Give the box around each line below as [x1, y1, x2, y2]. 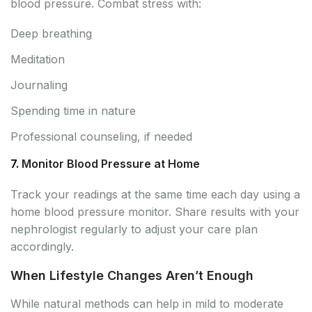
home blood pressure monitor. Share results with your [10, 204, 299, 219]
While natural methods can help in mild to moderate [10, 296, 283, 311]
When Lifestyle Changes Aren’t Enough [10, 267, 253, 283]
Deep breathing [10, 26, 92, 40]
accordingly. [10, 239, 74, 253]
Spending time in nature [10, 103, 136, 118]
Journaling [10, 77, 68, 92]
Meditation [10, 52, 65, 66]
